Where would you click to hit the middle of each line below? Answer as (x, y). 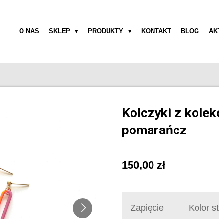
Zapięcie (147, 208)
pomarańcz (154, 130)
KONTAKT (156, 31)
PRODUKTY (107, 31)
